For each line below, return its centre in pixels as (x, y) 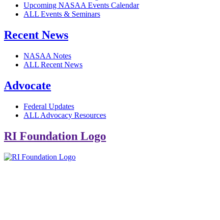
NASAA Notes (47, 56)
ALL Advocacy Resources (65, 115)
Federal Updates (49, 107)
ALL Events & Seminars (62, 14)
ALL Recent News (53, 65)
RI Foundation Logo (55, 136)
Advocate (27, 86)
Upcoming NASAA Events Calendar (81, 5)
